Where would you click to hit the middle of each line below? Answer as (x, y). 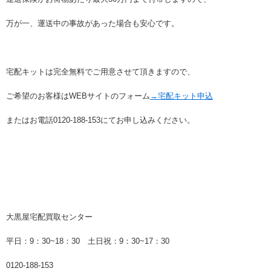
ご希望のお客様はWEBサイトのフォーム (78, 96)
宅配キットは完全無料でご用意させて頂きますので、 (100, 72)
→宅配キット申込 (181, 96)
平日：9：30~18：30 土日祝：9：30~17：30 (88, 241)
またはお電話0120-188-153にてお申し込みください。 (100, 120)
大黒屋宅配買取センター (49, 217)
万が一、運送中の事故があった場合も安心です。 (93, 24)
